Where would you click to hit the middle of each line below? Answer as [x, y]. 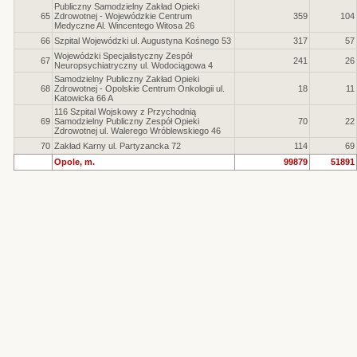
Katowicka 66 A [83, 98]
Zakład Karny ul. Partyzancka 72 [117, 146]
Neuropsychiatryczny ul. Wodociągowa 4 [133, 65]
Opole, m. [74, 162]
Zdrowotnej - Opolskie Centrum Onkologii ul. [139, 88]
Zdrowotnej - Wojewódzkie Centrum [123, 16]
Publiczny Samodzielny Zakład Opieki [126, 6]
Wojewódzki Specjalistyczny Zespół [123, 56]
